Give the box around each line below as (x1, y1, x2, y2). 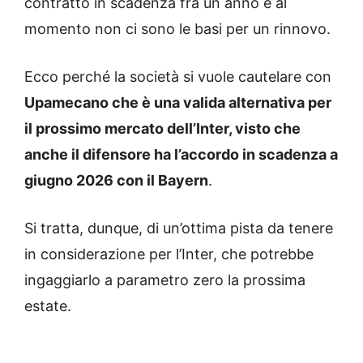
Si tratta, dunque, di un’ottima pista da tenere (24, 219, 333, 237)
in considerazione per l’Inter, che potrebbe (24, 245, 314, 263)
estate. (24, 297, 71, 314)
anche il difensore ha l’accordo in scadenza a (24, 145, 338, 163)
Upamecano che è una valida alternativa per (24, 93, 331, 111)
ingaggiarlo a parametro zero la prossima (24, 271, 305, 288)
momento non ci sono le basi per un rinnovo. (24, 19, 331, 37)
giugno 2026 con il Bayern (24, 171, 208, 189)
